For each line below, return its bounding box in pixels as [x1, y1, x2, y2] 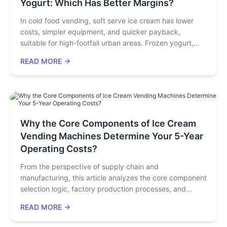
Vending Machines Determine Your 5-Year [20, 130, 203, 141]
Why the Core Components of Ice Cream [20, 118, 196, 129]
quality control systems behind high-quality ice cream [20, 195, 198, 204]
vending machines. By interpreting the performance [20, 206, 191, 215]
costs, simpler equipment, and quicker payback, [20, 27, 180, 36]
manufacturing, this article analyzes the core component [20, 173, 207, 182]
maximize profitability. [20, 71, 93, 81]
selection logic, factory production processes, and [20, 184, 186, 193]
